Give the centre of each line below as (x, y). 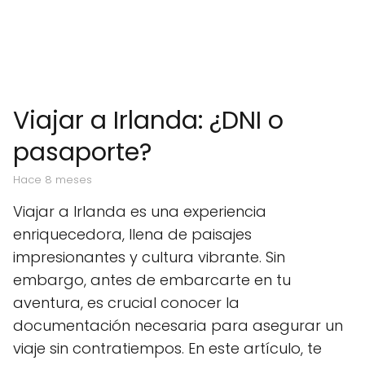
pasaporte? (82, 152)
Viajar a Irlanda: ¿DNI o (148, 121)
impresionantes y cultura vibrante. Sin (149, 257)
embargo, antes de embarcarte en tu (152, 280)
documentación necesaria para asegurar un (178, 325)
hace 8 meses (56, 180)
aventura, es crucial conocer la (126, 303)
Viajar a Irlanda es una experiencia (140, 211)
